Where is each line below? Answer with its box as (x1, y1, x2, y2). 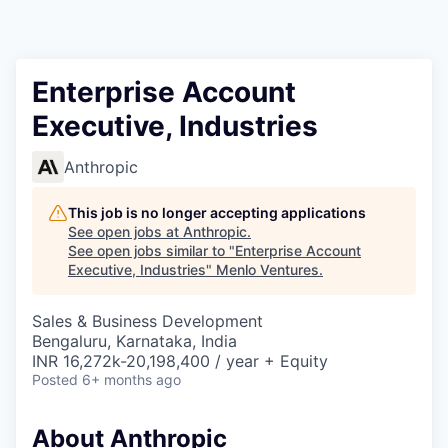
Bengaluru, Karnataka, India (32, 331, 237, 351)
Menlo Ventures (216, 261, 319, 278)
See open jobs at (68, 223, 183, 240)
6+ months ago (82, 371, 181, 388)
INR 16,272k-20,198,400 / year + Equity (32, 351, 328, 371)
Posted (32, 371, 78, 388)
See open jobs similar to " (68, 242, 235, 259)
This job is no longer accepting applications (68, 204, 366, 221)
